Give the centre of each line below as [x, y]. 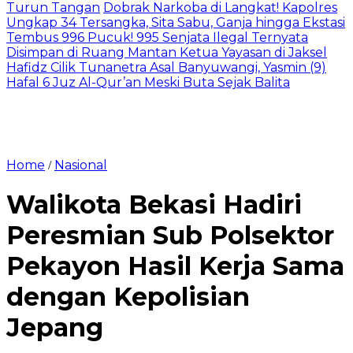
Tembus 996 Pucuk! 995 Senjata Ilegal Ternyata [157, 37]
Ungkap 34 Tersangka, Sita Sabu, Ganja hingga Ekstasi [176, 22]
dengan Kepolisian [128, 297]
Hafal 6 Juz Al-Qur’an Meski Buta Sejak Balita [148, 82]
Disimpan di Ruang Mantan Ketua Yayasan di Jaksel [167, 52]
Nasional [81, 165]
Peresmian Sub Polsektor [170, 236]
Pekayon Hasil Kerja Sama [175, 266]
